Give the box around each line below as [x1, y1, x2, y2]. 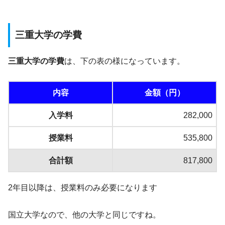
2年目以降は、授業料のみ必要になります [8, 183, 157, 192]
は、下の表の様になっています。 [64, 57, 185, 66]
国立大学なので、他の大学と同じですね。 [8, 210, 161, 219]
